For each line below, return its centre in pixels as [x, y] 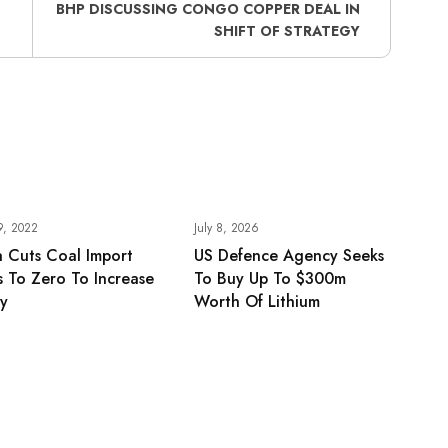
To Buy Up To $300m [269, 279]
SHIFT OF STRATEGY [287, 31]
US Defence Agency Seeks [288, 256]
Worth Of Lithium [256, 302]
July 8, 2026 [226, 228]
